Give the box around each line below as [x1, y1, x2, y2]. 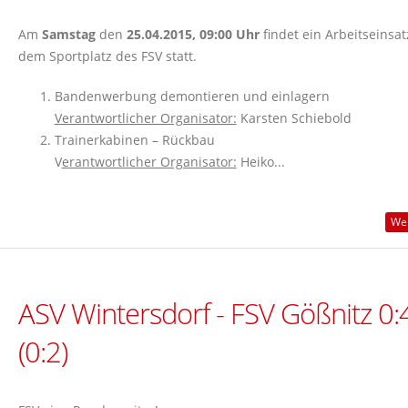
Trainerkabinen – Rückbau [54, 131, 215, 149]
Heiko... [236, 153, 285, 171]
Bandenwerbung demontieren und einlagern [54, 87, 330, 106]
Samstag [41, 25, 96, 44]
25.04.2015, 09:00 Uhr [126, 25, 260, 44]
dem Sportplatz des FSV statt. [17, 47, 197, 66]
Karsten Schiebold [236, 109, 352, 127]
